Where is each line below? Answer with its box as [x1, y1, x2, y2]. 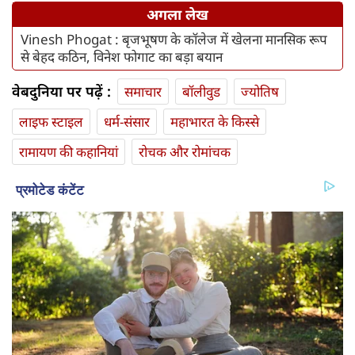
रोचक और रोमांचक [139, 143, 231, 162]
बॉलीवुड [182, 82, 220, 101]
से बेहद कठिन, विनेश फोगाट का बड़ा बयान [21, 48, 223, 67]
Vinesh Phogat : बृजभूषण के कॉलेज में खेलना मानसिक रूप [21, 30, 327, 49]
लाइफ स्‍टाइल [19, 113, 83, 132]
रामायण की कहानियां [19, 143, 118, 162]
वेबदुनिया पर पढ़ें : [12, 82, 111, 101]
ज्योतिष [241, 82, 279, 101]
